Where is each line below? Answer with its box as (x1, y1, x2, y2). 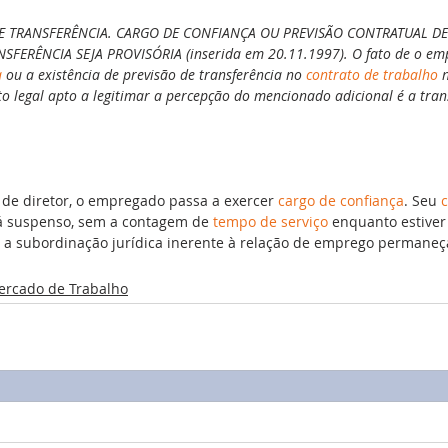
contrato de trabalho (306, 64, 438, 84)
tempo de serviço (213, 211, 328, 231)
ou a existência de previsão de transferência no (2, 64, 306, 84)
